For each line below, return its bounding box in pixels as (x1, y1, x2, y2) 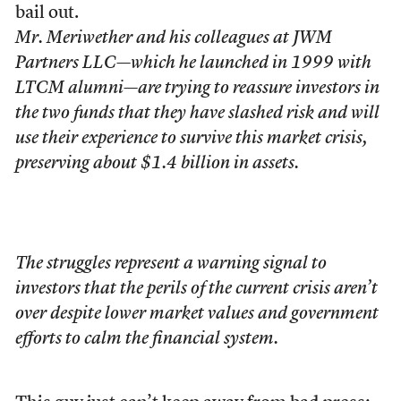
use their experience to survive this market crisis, (14, 130, 368, 148)
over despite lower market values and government (14, 305, 379, 323)
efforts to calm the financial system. (14, 330, 278, 348)
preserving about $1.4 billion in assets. (14, 155, 299, 173)
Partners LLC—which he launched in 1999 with (14, 55, 371, 73)
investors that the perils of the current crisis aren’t (14, 280, 378, 298)
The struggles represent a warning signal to (14, 255, 327, 273)
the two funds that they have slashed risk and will (14, 105, 380, 123)
